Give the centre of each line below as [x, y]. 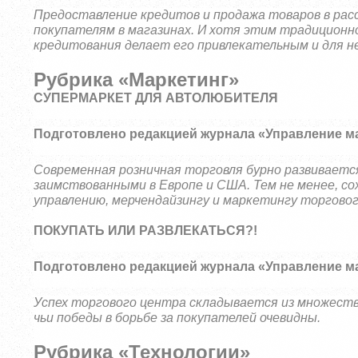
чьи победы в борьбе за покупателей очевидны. [177, 318]
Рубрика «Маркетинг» [137, 80]
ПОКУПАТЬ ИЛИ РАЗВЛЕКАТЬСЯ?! [146, 231]
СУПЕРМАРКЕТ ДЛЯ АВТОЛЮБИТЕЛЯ [156, 98]
